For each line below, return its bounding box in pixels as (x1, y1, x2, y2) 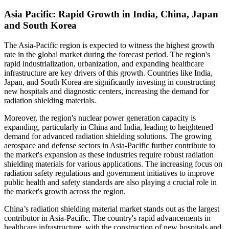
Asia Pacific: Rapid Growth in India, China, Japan (4, 9, 218, 20)
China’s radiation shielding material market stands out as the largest (4, 204, 219, 214)
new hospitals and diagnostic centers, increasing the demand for (4, 87, 209, 96)
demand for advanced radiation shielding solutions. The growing (4, 132, 212, 141)
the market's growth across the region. (4, 187, 126, 196)
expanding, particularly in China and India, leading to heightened (4, 123, 213, 132)
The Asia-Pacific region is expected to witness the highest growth (4, 41, 214, 50)
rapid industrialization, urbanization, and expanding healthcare (4, 59, 204, 68)
